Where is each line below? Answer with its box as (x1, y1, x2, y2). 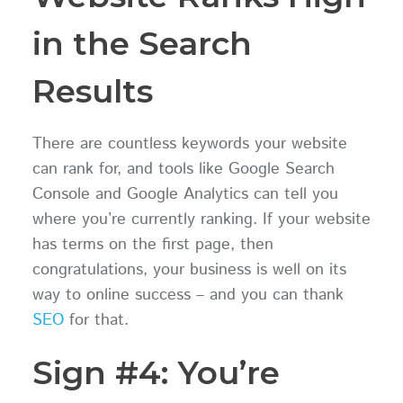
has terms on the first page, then (31, 232, 273, 256)
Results (31, 70, 153, 111)
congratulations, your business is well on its (31, 257, 346, 282)
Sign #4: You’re (31, 352, 280, 392)
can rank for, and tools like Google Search (31, 157, 335, 181)
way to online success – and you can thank (31, 282, 344, 307)
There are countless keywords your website (31, 131, 347, 156)
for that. (63, 308, 129, 332)
